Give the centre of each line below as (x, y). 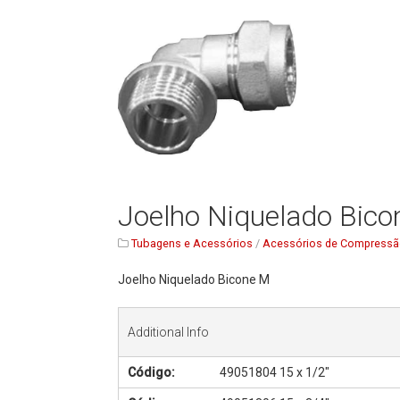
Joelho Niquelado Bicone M (194, 280)
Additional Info (169, 333)
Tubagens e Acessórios (192, 244)
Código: (152, 373)
